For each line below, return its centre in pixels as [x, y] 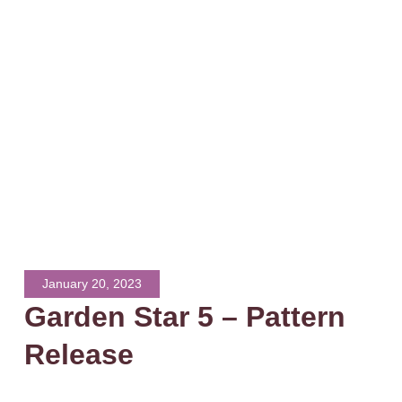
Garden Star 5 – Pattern [184, 317]
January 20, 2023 [92, 284]
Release [79, 355]
